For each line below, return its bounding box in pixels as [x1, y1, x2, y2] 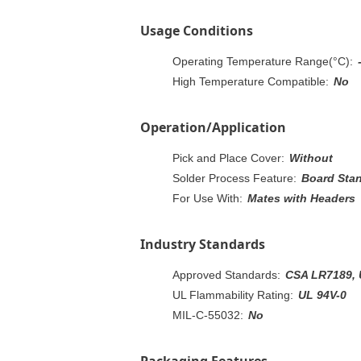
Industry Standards [140, 234, 265, 253]
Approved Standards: [172, 268, 280, 281]
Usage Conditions [140, 21, 253, 39]
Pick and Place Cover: [172, 151, 284, 164]
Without [289, 151, 333, 164]
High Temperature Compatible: [172, 74, 329, 88]
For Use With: [172, 191, 243, 205]
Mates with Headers [247, 191, 355, 205]
